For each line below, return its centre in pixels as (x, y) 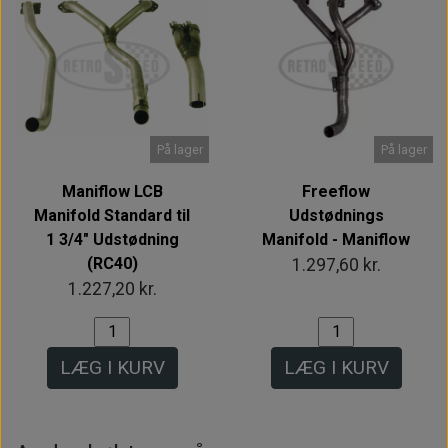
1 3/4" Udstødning (112, 239)
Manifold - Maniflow (336, 239)
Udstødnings (336, 215)
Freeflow (336, 191)
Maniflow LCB (112, 191)
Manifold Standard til (112, 215)
